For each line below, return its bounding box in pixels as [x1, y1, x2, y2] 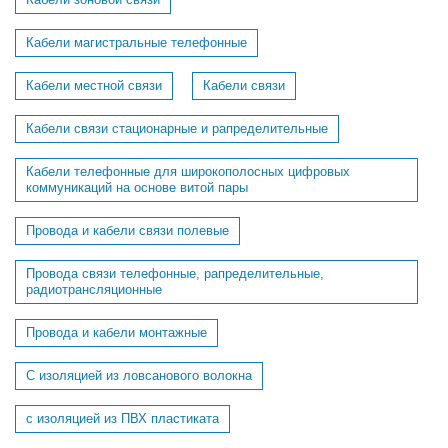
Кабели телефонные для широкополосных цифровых [26, 164, 350, 179]
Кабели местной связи [26, 78, 162, 93]
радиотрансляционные [26, 282, 162, 297]
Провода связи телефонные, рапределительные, [26, 266, 324, 281]
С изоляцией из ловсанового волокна [26, 368, 252, 383]
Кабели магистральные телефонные [26, 35, 247, 50]
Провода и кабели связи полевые [26, 223, 229, 238]
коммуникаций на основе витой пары [26, 180, 248, 195]
